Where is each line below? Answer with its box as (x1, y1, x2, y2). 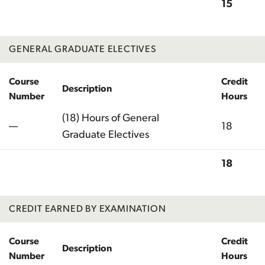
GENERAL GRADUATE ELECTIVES (9, 44, 157, 54)
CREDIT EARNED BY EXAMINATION (9, 203, 166, 214)
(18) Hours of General (62, 112, 159, 124)
